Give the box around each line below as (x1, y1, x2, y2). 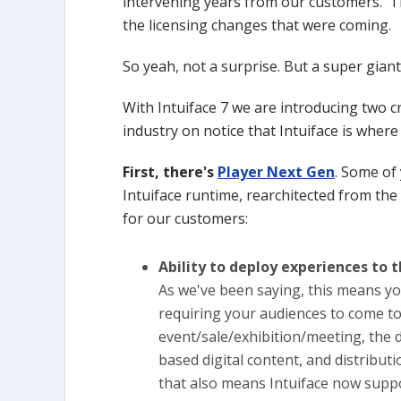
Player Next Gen (218, 162, 335, 182)
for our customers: (123, 209, 248, 228)
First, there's (123, 162, 218, 182)
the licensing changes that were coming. (123, 15, 391, 35)
